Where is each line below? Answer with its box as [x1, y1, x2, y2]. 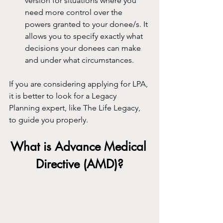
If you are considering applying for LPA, [9, 79, 150, 89]
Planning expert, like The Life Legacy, [9, 103, 142, 113]
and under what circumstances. [25, 55, 134, 65]
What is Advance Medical [10, 139, 149, 155]
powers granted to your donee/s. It [25, 19, 150, 29]
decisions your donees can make [25, 43, 143, 53]
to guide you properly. [9, 115, 88, 125]
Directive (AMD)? [36, 156, 123, 172]
